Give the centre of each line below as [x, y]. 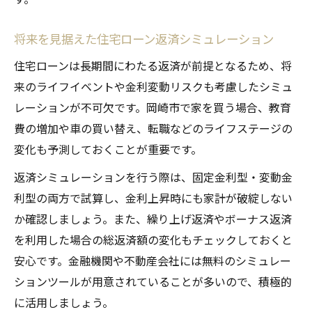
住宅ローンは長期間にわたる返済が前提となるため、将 [153, 66]
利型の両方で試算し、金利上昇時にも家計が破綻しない [153, 198]
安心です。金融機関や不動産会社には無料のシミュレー [153, 261]
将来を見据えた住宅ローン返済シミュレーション [144, 39]
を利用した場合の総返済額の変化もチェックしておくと [153, 240]
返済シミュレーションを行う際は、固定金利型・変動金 [153, 177]
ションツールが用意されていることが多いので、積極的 [153, 282]
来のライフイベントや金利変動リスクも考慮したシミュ [153, 87]
